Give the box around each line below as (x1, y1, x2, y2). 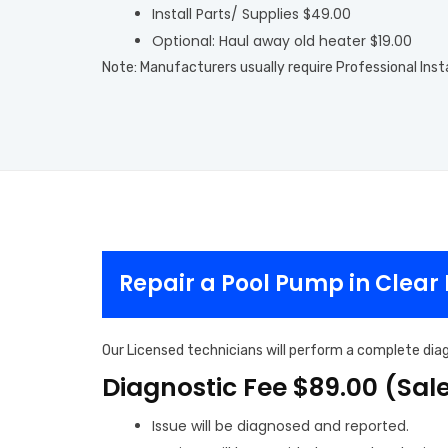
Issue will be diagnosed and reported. (152, 415, 409, 436)
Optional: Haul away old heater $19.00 (152, 30, 412, 51)
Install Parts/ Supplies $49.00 (152, 3, 351, 24)
